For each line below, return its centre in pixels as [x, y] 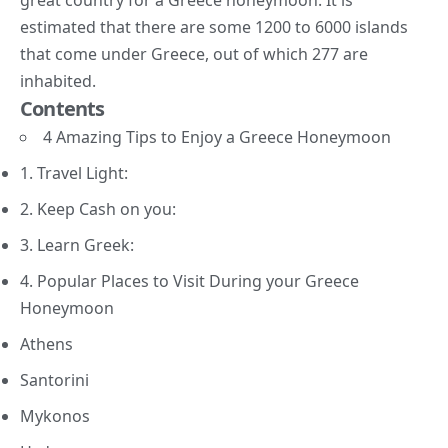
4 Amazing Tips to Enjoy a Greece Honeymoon [217, 136]
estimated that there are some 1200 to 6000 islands [214, 26]
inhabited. [58, 80]
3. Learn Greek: [77, 244]
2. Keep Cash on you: [98, 208]
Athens [46, 343]
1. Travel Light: [74, 172]
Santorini [54, 379]
